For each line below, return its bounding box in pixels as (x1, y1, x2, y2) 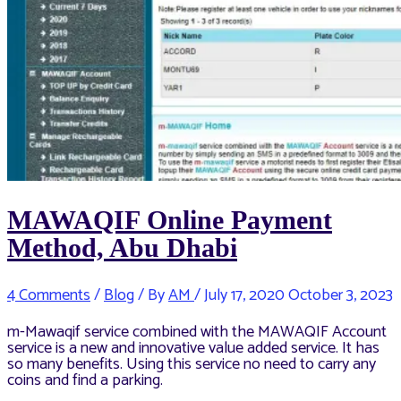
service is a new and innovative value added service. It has (7, 334, 380, 362)
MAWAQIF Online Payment (7, 205, 332, 235)
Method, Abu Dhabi (7, 233, 237, 263)
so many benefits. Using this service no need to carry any (7, 350, 376, 378)
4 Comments (7, 282, 90, 310)
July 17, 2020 (204, 282, 285, 310)
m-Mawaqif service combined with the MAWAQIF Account (7, 318, 387, 346)
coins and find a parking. (7, 366, 163, 394)
